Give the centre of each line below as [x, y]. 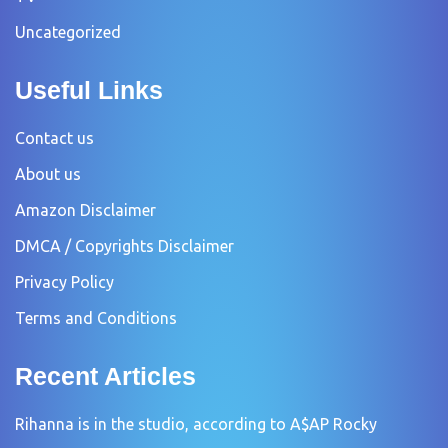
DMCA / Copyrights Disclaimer [124, 245]
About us [48, 173]
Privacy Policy [64, 281]
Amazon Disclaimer [85, 209]
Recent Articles [105, 375]
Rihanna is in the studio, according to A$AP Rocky [196, 423]
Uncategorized [68, 31]
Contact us [54, 137]
